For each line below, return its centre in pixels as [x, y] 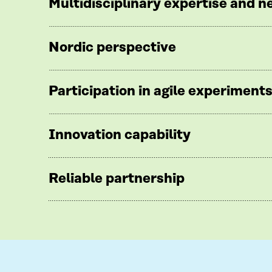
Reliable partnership [117, 179]
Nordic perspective [112, 48]
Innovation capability [120, 135]
